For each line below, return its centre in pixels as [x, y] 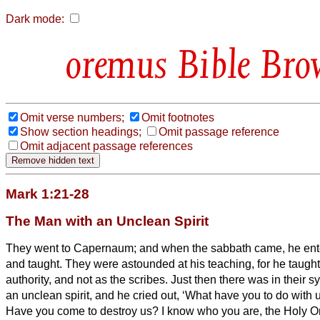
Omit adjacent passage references [106, 146]
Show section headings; [81, 131]
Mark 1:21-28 [47, 194]
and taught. [35, 264]
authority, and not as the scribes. [88, 279]
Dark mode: [35, 19]
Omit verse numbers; [72, 117]
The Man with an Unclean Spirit [107, 221]
